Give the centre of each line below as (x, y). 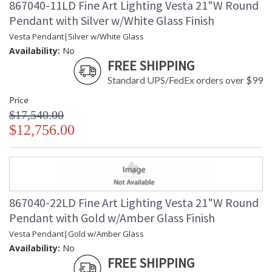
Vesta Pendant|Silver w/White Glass (76, 37)
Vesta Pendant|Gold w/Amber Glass (76, 234)
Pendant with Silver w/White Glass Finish (112, 21)
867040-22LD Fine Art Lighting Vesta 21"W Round (134, 203)
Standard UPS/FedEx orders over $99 (185, 80)
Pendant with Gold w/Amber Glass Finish (112, 218)
